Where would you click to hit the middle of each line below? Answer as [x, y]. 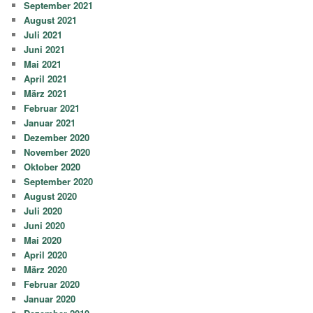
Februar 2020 [52, 284]
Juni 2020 [45, 225]
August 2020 [51, 196]
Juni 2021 [45, 49]
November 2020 [57, 152]
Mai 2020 [43, 240]
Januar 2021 [50, 122]
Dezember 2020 [57, 137]
